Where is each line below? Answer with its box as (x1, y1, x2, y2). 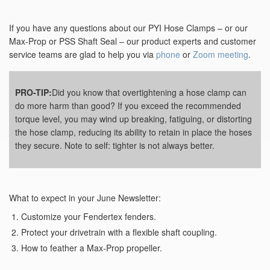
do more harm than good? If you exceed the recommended (15, 99, 241, 112)
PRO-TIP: (15, 86, 52, 99)
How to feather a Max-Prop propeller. (21, 242, 162, 254)
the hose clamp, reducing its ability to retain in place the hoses (15, 126, 252, 139)
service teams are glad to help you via (9, 48, 156, 61)
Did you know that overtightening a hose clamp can (52, 86, 246, 99)
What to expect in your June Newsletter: (9, 192, 161, 204)
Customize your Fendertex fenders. (21, 210, 156, 223)
